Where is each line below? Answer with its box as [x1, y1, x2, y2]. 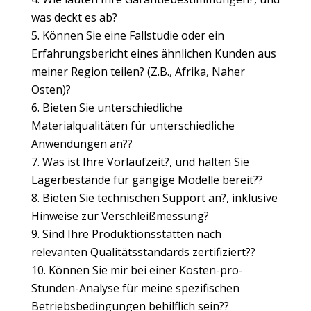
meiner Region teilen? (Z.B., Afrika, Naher [31, 64, 245, 79]
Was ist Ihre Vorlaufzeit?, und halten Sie [42, 154, 249, 169]
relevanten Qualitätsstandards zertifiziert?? [31, 244, 255, 260]
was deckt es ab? [31, 10, 117, 25]
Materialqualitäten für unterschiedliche [31, 118, 235, 133]
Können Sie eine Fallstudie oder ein [42, 28, 224, 43]
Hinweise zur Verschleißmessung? [31, 208, 209, 224]
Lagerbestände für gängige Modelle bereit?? [31, 172, 263, 187]
